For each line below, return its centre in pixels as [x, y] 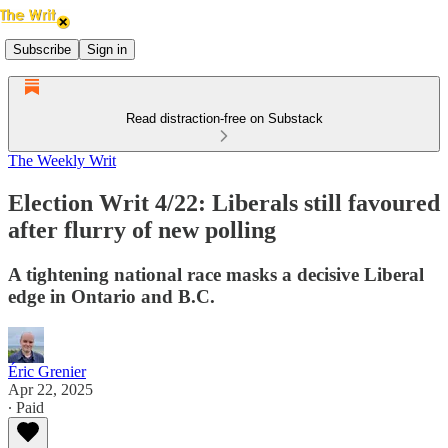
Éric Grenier [47, 371]
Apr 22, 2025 [50, 389]
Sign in [107, 49]
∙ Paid [26, 407]
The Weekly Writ [62, 160]
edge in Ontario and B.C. [111, 296]
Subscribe [42, 49]
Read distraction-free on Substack [224, 118]
